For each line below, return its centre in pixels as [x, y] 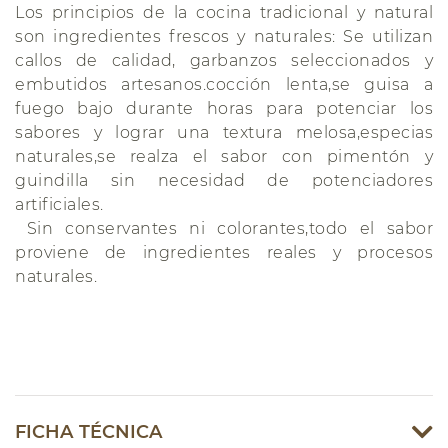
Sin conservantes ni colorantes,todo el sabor [224, 228]
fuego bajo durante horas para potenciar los [224, 108]
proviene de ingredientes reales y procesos [224, 252]
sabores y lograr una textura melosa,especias [224, 132]
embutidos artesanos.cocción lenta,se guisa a [224, 84]
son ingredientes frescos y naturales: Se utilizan [224, 36]
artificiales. [59, 204]
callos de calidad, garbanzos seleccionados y [224, 60]
